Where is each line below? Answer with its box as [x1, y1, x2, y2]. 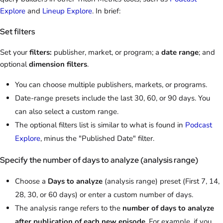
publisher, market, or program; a [52, 47, 161, 58]
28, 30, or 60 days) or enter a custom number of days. [15, 190, 193, 200]
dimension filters [29, 59, 87, 70]
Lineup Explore [42, 6, 92, 16]
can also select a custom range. [15, 107, 118, 117]
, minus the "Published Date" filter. [40, 133, 154, 144]
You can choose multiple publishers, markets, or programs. [15, 80, 207, 90]
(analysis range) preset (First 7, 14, [103, 176, 220, 187]
